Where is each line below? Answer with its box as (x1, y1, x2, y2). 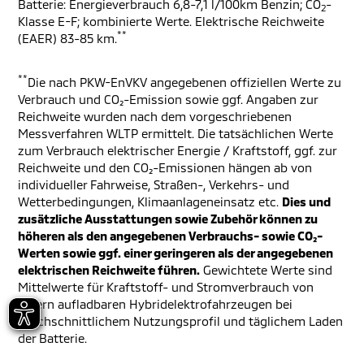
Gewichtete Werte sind (200, 262, 332, 277)
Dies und (282, 194, 331, 209)
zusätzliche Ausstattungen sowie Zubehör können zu (18, 211, 318, 226)
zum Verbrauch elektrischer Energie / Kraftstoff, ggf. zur (18, 143, 336, 158)
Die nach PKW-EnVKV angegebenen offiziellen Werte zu (28, 75, 341, 89)
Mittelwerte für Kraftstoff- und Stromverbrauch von (18, 279, 314, 294)
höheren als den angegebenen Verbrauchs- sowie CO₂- (18, 228, 323, 243)
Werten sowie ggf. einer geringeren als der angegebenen (18, 245, 333, 260)
